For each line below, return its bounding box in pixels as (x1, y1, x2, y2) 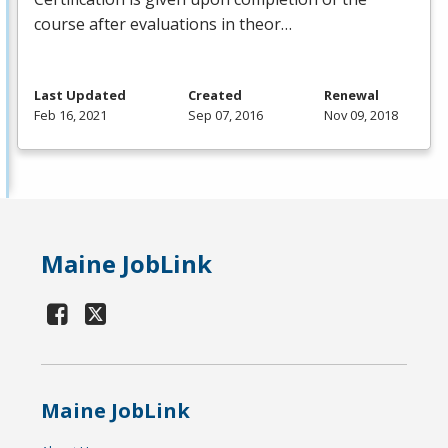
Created (187, 86, 242, 105)
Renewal (324, 86, 379, 105)
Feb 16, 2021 (34, 106, 107, 125)
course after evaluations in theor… (34, 13, 292, 36)
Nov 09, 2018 (324, 106, 398, 125)
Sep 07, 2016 (187, 106, 263, 125)
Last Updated (34, 86, 126, 105)
